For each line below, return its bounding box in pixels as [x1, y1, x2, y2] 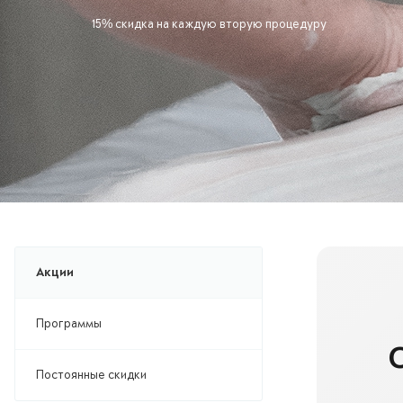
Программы [36, 317, 102, 330]
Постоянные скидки [36, 368, 147, 381]
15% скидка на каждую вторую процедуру [92, 17, 327, 31]
